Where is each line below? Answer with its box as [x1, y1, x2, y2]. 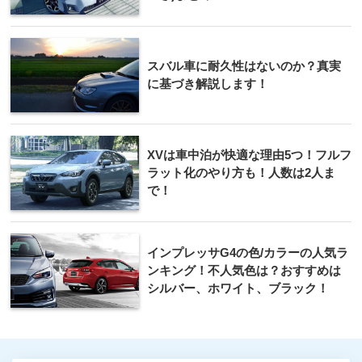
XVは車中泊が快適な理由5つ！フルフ [147, 148, 351, 162]
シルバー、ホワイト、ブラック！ [147, 281, 329, 296]
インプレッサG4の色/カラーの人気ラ [147, 246, 348, 260]
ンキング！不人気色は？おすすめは [147, 263, 341, 278]
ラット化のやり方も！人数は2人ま [147, 166, 335, 180]
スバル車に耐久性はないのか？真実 [147, 59, 341, 74]
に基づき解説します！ [147, 77, 268, 91]
